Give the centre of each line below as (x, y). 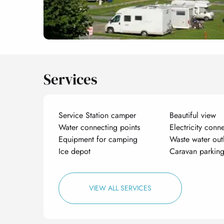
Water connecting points (99, 127)
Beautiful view (192, 115)
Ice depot (75, 151)
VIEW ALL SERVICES (120, 188)
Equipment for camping (98, 139)
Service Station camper (97, 115)
